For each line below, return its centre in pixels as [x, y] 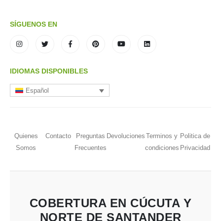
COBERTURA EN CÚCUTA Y [110, 203]
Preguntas [90, 136]
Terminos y [162, 136]
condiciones [162, 148]
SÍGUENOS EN [34, 24]
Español [37, 91]
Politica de [195, 136]
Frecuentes [90, 148]
